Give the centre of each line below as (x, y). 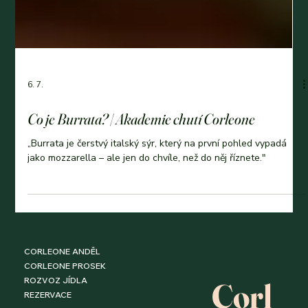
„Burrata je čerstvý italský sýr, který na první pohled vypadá (157, 234)
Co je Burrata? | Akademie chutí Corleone (142, 209)
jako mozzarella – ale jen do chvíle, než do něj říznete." (147, 248)
